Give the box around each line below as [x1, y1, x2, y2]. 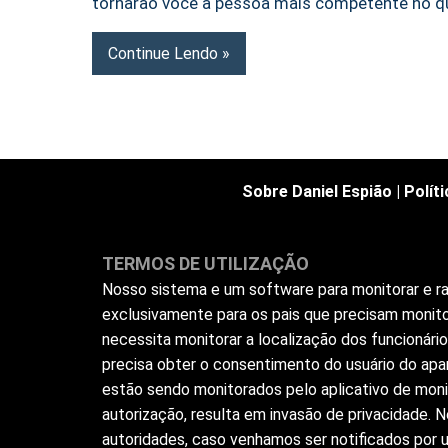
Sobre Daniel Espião [241, 182, 392, 202]
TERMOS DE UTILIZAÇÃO [102, 253, 309, 275]
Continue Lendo [108, 43, 218, 63]
